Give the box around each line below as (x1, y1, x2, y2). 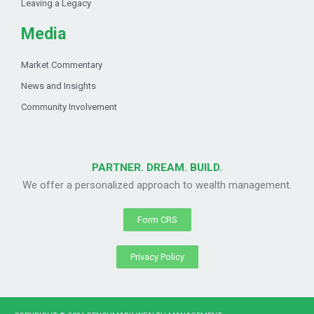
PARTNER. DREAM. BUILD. (92, 161, 222, 175)
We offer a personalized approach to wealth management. (22, 179, 292, 192)
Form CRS (137, 214, 177, 226)
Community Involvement (21, 102, 117, 113)
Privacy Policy (130, 252, 184, 263)
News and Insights (21, 81, 96, 92)
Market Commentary (21, 60, 102, 71)
